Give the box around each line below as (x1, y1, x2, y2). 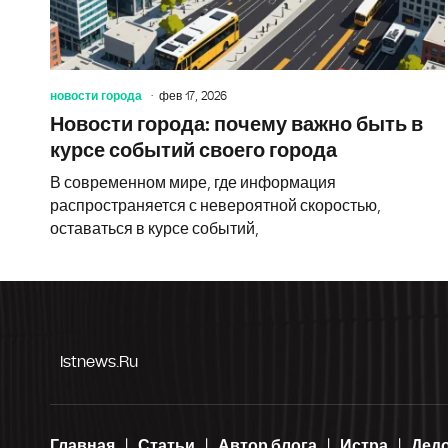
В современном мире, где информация (50, 174, 336, 191)
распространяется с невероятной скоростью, (50, 197, 381, 214)
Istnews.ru (60, 353, 138, 370)
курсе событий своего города (50, 140, 337, 161)
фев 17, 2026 (159, 89, 227, 102)
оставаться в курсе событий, (50, 220, 259, 237)
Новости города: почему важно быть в (50, 114, 423, 135)
